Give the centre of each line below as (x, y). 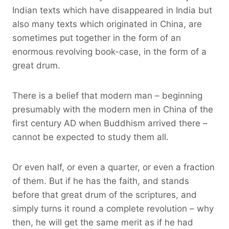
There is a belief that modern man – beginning (107, 95)
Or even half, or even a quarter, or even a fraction (113, 167)
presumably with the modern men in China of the (113, 109)
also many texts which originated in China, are (107, 24)
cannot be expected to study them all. (90, 137)
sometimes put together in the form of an (97, 38)
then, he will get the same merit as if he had (103, 222)
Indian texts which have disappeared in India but (112, 10)
